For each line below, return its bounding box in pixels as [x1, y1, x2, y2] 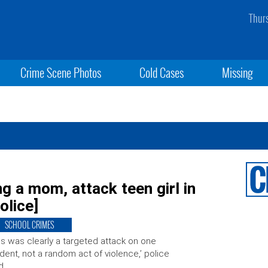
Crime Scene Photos [20, 63, 101, 81]
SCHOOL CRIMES [4, 218, 54, 231]
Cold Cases [139, 63, 184, 81]
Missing [222, 63, 254, 81]
